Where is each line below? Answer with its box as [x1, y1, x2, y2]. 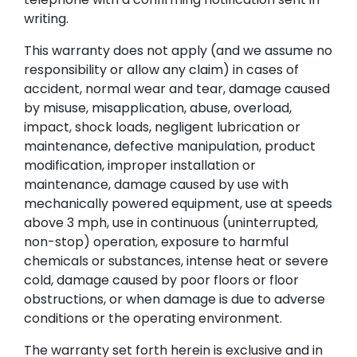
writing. [24, 9, 69, 28]
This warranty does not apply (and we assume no [24, 41, 332, 60]
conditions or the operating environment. [24, 308, 282, 328]
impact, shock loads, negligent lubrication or [24, 117, 300, 136]
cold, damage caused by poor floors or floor [24, 270, 299, 289]
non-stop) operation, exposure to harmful [24, 232, 288, 251]
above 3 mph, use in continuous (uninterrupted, [24, 213, 318, 232]
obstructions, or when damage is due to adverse [24, 289, 325, 308]
